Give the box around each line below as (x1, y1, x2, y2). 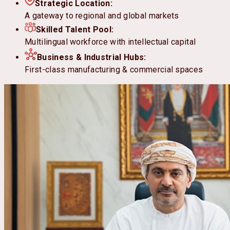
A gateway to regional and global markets (25, 11, 179, 21)
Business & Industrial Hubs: (37, 52, 146, 63)
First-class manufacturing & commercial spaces (25, 65, 203, 75)
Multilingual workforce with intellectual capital (25, 37, 196, 47)
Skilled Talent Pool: (36, 25, 114, 35)
